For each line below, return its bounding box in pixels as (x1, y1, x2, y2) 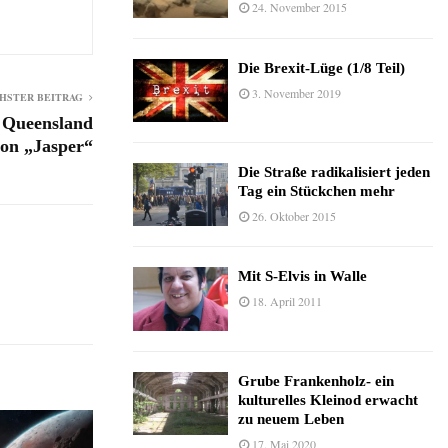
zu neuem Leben (238, 410, 344, 427)
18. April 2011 (252, 293, 322, 310)
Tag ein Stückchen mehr (238, 182, 395, 199)
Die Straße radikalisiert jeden (238, 163, 430, 180)
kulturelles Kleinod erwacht (238, 391, 418, 408)
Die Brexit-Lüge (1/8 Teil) (238, 59, 405, 76)
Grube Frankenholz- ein (238, 372, 394, 389)
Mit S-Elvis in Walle (238, 268, 367, 285)
